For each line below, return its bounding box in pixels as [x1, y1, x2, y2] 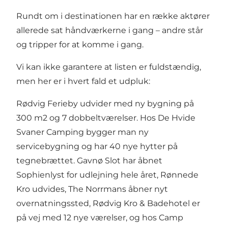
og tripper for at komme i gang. [16, 39, 144, 49]
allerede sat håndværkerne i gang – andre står [16, 25, 203, 35]
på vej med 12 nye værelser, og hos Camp [16, 212, 183, 222]
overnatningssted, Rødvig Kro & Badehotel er [16, 198, 200, 208]
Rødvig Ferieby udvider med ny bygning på [16, 98, 194, 108]
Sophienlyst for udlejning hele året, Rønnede [16, 169, 198, 180]
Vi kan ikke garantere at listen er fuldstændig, [16, 62, 201, 72]
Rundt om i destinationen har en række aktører [16, 11, 210, 21]
